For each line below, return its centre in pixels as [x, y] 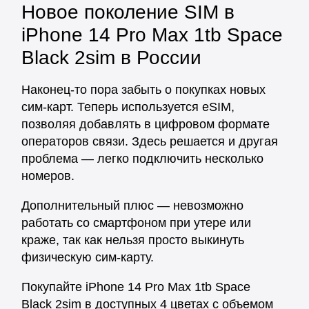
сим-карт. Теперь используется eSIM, [128, 107]
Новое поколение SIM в [128, 12]
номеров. [48, 176]
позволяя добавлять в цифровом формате [146, 124]
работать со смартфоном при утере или [136, 223]
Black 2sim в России [111, 58]
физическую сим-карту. [88, 257]
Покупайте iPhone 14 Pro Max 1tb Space [136, 287]
